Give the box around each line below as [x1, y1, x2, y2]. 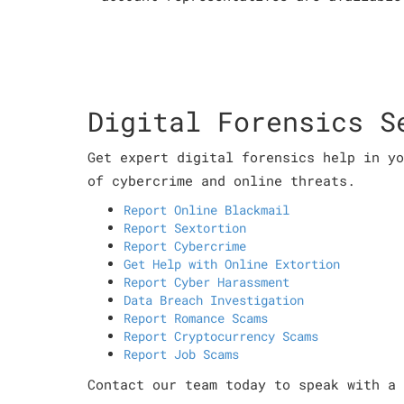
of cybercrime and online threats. [87, 171, 355, 189]
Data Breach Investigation [124, 291, 304, 308]
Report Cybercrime [124, 237, 246, 254]
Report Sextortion [124, 219, 246, 236]
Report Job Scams [124, 345, 239, 363]
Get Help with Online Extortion [124, 255, 340, 272]
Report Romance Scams [124, 309, 268, 326]
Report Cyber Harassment [124, 273, 289, 290]
